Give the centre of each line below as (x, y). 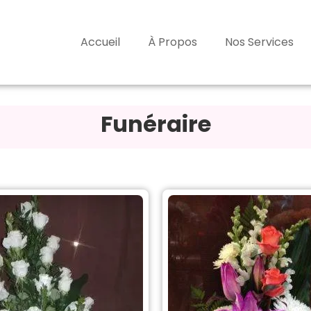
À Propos (173, 42)
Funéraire (155, 124)
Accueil (100, 42)
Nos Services (259, 42)
